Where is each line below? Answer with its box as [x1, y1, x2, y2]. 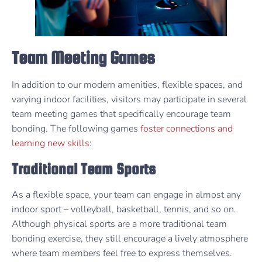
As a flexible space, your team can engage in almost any [12, 188, 241, 202]
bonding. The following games [12, 122, 140, 135]
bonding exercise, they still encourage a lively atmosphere [12, 232, 248, 246]
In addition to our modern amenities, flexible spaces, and [12, 78, 243, 91]
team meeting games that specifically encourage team [12, 107, 231, 120]
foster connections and [140, 122, 233, 135]
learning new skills [12, 136, 89, 150]
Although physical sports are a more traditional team [12, 218, 227, 231]
